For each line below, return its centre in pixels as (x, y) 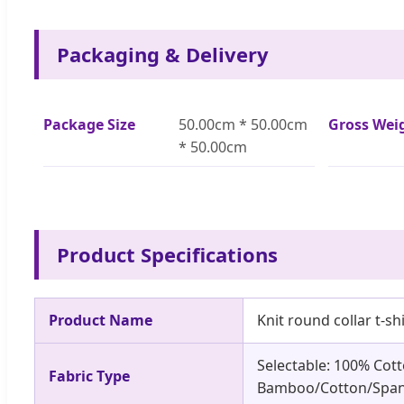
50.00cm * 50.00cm (243, 124)
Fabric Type (89, 376)
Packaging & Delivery (163, 54)
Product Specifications (167, 254)
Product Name (101, 320)
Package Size (89, 124)
